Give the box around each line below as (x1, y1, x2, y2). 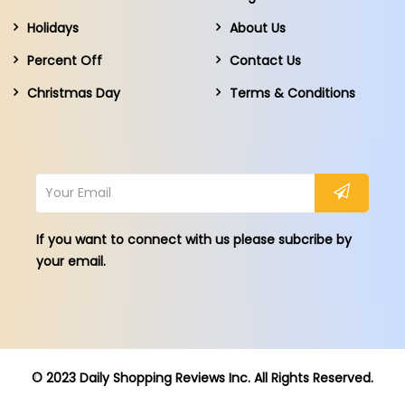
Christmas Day (27, 83, 120, 102)
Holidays (27, 18, 79, 37)
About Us (230, 18, 286, 37)
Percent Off (27, 51, 102, 70)
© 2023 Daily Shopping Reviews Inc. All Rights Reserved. (32, 368, 373, 387)
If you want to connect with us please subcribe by (36, 230, 352, 249)
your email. (36, 251, 106, 270)
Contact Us (230, 51, 301, 70)
